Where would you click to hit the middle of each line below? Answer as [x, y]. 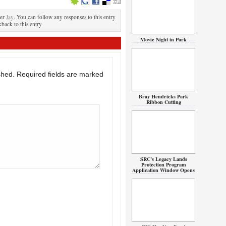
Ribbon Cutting [163, 102]
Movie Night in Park [163, 39]
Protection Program [163, 164]
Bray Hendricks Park [163, 96]
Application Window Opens [163, 170]
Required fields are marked [60, 74]
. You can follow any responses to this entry [65, 17]
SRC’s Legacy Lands [163, 159]
